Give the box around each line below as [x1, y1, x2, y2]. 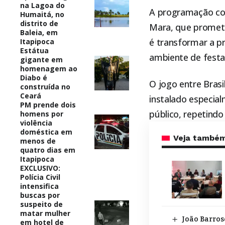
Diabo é [20, 72, 47, 82]
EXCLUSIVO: [20, 163, 60, 173]
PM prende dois [20, 99, 76, 109]
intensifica [20, 181, 59, 191]
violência [20, 118, 52, 128]
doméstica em [20, 127, 72, 137]
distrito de [20, 18, 58, 28]
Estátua [20, 45, 49, 55]
